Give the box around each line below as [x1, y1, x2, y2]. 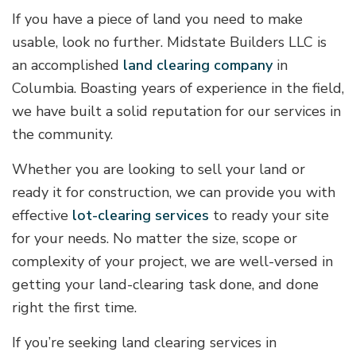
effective [12, 206, 72, 226]
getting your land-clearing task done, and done [12, 275, 319, 295]
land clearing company [123, 56, 273, 75]
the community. [12, 125, 113, 145]
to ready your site [209, 206, 329, 226]
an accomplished [12, 56, 123, 75]
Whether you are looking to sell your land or [12, 160, 305, 180]
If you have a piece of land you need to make [12, 10, 303, 29]
